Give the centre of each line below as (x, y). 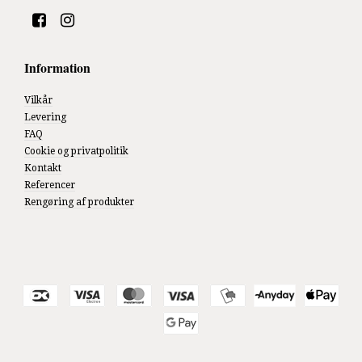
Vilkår (38, 100)
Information (57, 67)
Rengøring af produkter (79, 202)
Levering (45, 117)
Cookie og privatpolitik (76, 151)
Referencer (50, 185)
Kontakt (43, 168)
